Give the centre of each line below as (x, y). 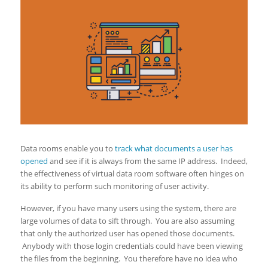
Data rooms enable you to (67, 148)
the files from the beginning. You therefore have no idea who (129, 259)
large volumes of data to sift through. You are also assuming (127, 221)
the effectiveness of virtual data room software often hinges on (132, 173)
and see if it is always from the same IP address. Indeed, (147, 161)
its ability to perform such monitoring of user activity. (114, 186)
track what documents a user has (173, 148)
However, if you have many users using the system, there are (128, 208)
